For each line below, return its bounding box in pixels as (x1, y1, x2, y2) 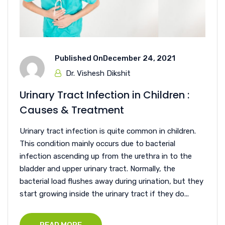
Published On (55, 54, 103, 63)
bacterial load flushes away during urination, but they (20, 177, 203, 186)
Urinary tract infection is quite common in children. (20, 127, 196, 136)
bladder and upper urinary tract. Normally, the (20, 164, 175, 174)
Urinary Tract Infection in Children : (20, 88, 189, 102)
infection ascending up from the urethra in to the (20, 152, 192, 161)
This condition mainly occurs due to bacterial (20, 139, 175, 149)
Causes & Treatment (20, 103, 124, 118)
